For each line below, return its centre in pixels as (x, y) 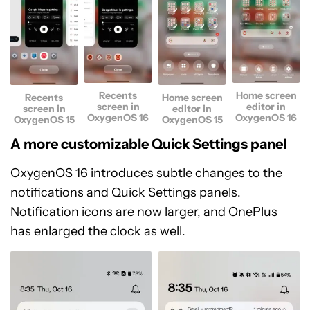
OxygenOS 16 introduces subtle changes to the (146, 173)
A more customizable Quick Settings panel (148, 144)
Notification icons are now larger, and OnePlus (144, 211)
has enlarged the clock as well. (98, 231)
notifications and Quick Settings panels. (126, 192)
